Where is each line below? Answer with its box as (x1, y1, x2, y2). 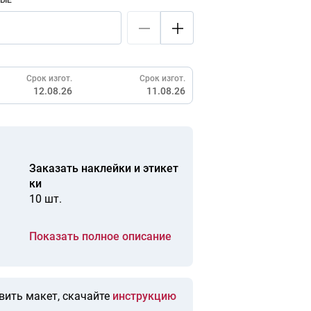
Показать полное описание (29, 230, 171, 243)
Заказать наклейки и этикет (29, 162, 178, 175)
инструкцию (112, 289, 176, 303)
